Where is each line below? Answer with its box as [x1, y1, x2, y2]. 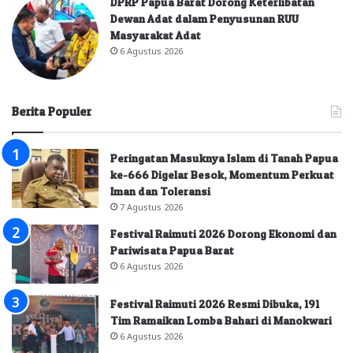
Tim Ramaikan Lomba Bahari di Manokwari [110, 313, 332, 327]
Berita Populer [12, 103, 91, 119]
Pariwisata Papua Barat [110, 243, 234, 257]
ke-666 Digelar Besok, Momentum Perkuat [110, 167, 334, 181]
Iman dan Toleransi [110, 184, 210, 198]
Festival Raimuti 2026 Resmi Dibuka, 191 [110, 296, 319, 310]
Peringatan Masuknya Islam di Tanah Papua [110, 150, 338, 165]
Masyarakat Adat [110, 28, 201, 42]
